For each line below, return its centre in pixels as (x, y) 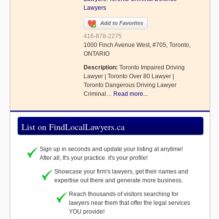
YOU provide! (87, 212)
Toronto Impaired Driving (151, 68)
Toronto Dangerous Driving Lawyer (130, 85)
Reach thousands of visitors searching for (124, 194)
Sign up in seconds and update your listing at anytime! (111, 149)
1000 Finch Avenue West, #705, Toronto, (137, 45)
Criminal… (99, 94)
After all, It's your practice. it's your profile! (94, 158)
